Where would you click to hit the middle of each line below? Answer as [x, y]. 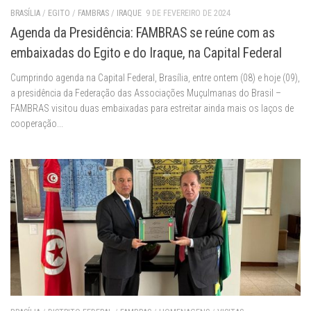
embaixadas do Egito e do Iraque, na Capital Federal [146, 53]
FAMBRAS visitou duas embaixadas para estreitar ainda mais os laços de [152, 109]
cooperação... [37, 124]
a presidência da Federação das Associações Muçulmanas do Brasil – [146, 93]
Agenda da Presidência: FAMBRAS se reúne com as [143, 33]
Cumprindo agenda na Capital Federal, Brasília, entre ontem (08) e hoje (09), [155, 78]
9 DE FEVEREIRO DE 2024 [188, 13]
